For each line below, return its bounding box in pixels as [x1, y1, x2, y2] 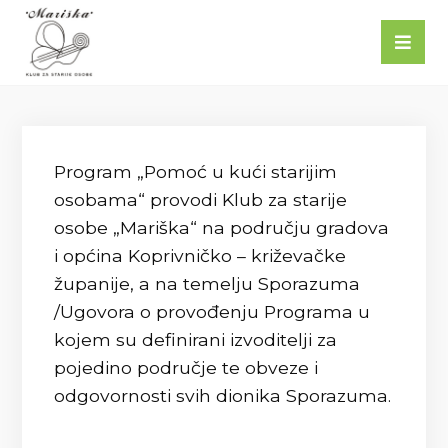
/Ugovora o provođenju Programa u [54, 301, 371, 322]
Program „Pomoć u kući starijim [54, 161, 338, 182]
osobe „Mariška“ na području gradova [54, 217, 390, 238]
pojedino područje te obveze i [54, 357, 319, 378]
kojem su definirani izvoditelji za [54, 329, 338, 350]
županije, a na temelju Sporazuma [54, 273, 361, 294]
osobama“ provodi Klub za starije [54, 189, 348, 210]
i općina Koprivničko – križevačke [54, 245, 347, 266]
